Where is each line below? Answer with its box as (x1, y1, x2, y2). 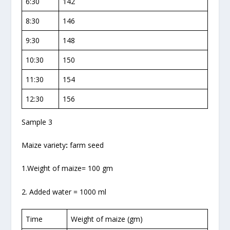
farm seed (70, 140, 104, 150)
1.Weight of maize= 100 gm (22, 163, 113, 174)
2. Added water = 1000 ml (22, 186, 107, 197)
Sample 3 (22, 117, 53, 127)
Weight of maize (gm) (71, 214, 143, 224)
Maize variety (22, 140, 66, 150)
